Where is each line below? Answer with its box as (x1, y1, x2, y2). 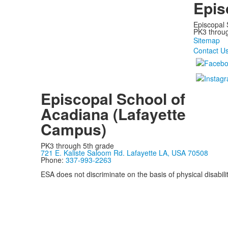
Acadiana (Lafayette (40, 103, 186, 125)
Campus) (40, 118, 106, 140)
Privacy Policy (40, 176, 85, 186)
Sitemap (193, 35, 220, 45)
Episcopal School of (40, 88, 185, 109)
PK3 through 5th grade (40, 140, 114, 151)
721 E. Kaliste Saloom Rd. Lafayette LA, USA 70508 (40, 148, 208, 158)
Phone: (40, 155, 66, 165)
